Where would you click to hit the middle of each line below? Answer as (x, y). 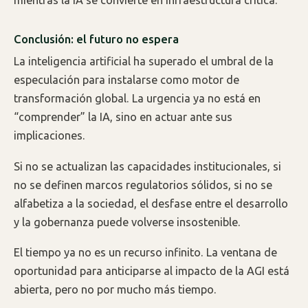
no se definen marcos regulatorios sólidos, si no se (143, 185)
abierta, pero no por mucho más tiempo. (115, 290)
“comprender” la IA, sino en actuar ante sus (123, 117)
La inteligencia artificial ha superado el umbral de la (144, 62)
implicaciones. (49, 136)
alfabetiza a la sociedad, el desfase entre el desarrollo (151, 203)
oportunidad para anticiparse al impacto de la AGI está (152, 271)
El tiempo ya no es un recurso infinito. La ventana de (145, 253)
